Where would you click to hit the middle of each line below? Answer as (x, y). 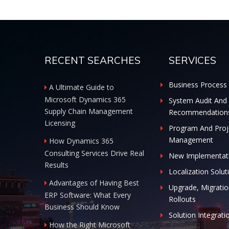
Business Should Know (82, 207)
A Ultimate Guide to (82, 87)
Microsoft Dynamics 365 (85, 99)
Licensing (60, 123)
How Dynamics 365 (81, 141)
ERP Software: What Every (88, 195)
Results (56, 165)
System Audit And (198, 100)
